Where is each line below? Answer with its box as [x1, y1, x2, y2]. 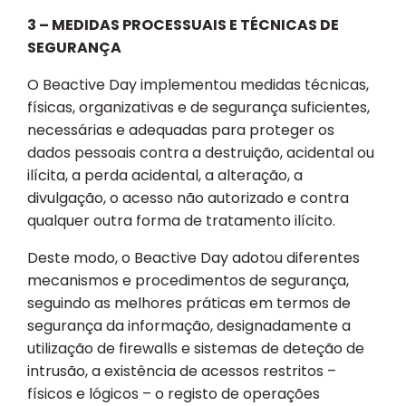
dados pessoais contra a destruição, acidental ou [27, 142, 374, 164]
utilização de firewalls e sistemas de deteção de [27, 338, 364, 360]
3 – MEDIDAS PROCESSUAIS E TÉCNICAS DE [27, 14, 339, 36]
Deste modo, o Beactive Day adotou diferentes [27, 247, 360, 269]
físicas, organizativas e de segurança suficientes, [27, 97, 370, 119]
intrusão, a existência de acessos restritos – [27, 361, 336, 382]
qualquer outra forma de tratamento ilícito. [27, 210, 335, 232]
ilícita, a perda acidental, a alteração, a [27, 165, 303, 187]
